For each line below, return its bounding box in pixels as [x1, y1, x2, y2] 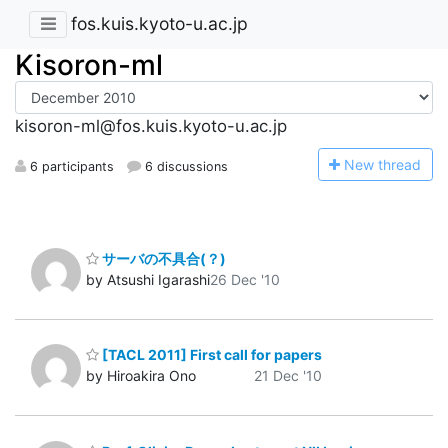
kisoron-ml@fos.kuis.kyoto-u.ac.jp [15, 116, 287, 137]
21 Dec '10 [254, 367, 322, 385]
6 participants [26, 158, 114, 174]
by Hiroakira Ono [86, 367, 196, 385]
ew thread [355, 155, 422, 173]
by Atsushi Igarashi [86, 270, 210, 288]
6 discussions [141, 158, 229, 174]
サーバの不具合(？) [99, 249, 226, 267]
